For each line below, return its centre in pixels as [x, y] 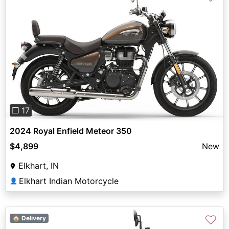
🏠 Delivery [29, 218]
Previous [38, 58]
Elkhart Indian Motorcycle [69, 181]
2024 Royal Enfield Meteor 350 [71, 131]
